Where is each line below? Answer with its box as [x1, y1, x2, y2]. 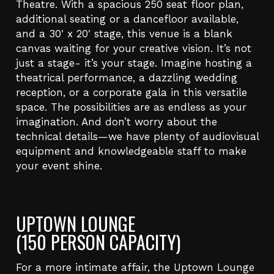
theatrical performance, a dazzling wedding [15, 72, 237, 84]
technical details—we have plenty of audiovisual [15, 130, 259, 143]
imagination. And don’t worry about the [15, 116, 217, 128]
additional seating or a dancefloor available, [15, 13, 239, 26]
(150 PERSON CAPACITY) [15, 228, 180, 256]
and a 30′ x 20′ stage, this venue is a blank [15, 28, 232, 40]
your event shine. [15, 160, 102, 172]
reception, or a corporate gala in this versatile [15, 86, 247, 99]
